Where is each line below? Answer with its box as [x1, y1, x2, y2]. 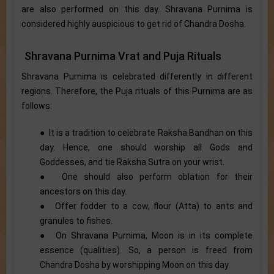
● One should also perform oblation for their [40, 171, 253, 182]
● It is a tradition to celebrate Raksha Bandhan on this [40, 127, 253, 138]
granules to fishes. [40, 215, 113, 226]
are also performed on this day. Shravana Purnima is [21, 4, 253, 14]
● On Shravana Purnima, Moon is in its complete [40, 230, 253, 240]
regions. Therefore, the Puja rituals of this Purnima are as [21, 86, 253, 96]
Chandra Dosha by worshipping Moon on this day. [40, 259, 230, 270]
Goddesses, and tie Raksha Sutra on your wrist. [40, 157, 224, 167]
